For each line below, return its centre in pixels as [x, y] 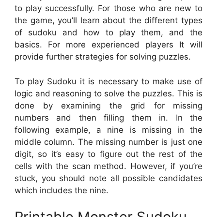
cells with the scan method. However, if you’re [108, 166]
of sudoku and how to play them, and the [108, 33]
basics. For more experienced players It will [108, 45]
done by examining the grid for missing [108, 105]
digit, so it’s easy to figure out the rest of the [108, 154]
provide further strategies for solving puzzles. [103, 57]
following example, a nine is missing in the [108, 130]
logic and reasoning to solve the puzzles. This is [108, 93]
